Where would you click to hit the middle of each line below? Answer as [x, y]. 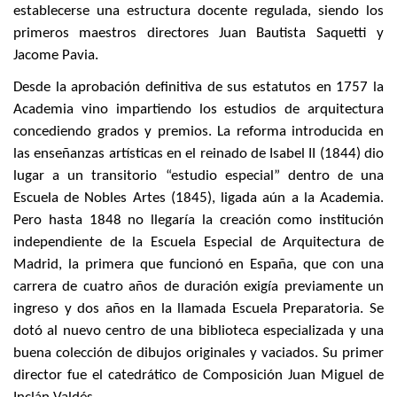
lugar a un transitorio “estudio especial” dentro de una [198, 175]
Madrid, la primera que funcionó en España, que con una [198, 264]
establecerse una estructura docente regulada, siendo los [198, 11]
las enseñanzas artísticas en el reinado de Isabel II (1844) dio [198, 153]
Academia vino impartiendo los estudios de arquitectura [198, 109]
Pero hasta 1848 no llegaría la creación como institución [198, 220]
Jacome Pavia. [56, 55]
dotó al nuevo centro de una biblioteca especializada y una [198, 331]
